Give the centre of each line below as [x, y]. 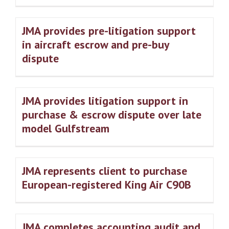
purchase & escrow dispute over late [112, 115]
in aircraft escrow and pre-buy [96, 45]
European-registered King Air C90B [107, 185]
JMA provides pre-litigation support [109, 31]
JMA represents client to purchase [105, 171]
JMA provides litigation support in [105, 101]
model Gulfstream [66, 129]
